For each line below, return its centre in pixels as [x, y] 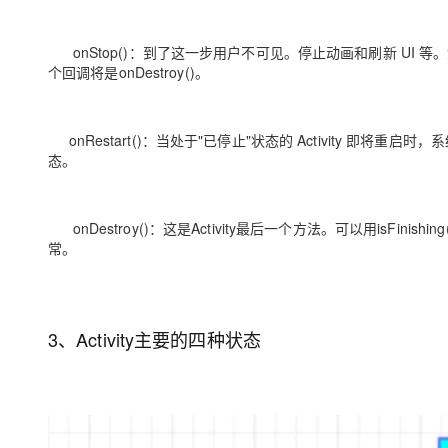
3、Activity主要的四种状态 [154, 339]
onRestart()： [110, 140]
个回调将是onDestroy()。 [128, 72]
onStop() [98, 52]
